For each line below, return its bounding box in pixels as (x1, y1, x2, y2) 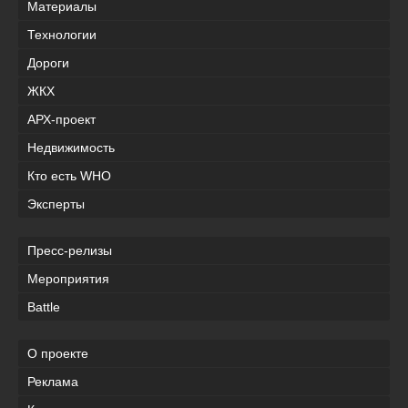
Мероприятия (27, 271, 109, 287)
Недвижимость (27, 140, 115, 156)
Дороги (27, 56, 69, 71)
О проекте (27, 346, 88, 362)
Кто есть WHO (27, 168, 111, 184)
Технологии (27, 27, 97, 43)
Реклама (27, 374, 78, 390)
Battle (27, 300, 60, 315)
